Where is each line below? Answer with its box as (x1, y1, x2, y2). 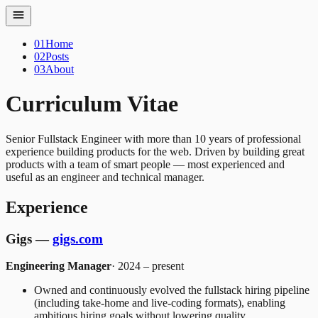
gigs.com (53, 231, 103, 246)
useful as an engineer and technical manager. (6, 170, 204, 183)
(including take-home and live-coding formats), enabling (34, 297, 285, 309)
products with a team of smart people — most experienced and (6, 158, 285, 170)
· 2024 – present (111, 260, 184, 273)
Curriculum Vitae (6, 91, 178, 117)
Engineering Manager (6, 260, 111, 273)
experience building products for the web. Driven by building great (6, 145, 305, 158)
